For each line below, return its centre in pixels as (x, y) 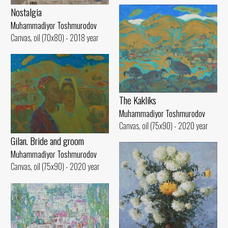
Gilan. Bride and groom (47, 141)
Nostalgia (26, 12)
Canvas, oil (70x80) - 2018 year (55, 37)
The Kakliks (138, 100)
